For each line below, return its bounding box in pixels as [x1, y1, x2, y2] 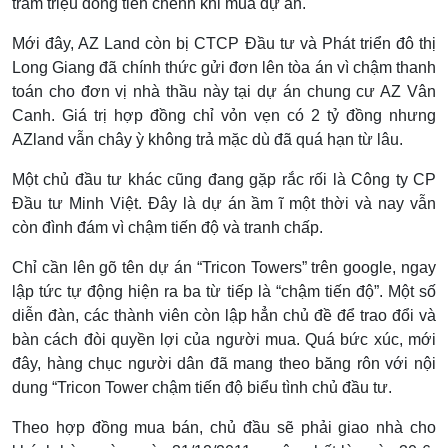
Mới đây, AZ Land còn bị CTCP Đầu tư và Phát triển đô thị [12, 34, 436, 52]
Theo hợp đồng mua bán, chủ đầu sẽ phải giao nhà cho [12, 418, 436, 436]
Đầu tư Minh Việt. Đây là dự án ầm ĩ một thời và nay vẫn [12, 194, 436, 212]
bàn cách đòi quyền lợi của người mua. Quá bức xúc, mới [12, 330, 436, 348]
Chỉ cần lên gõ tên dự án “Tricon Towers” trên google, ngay [12, 258, 436, 276]
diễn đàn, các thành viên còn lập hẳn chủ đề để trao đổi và [12, 306, 436, 324]
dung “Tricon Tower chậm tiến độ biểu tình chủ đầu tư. [12, 378, 392, 396]
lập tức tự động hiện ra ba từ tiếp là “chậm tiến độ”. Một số [12, 282, 436, 300]
